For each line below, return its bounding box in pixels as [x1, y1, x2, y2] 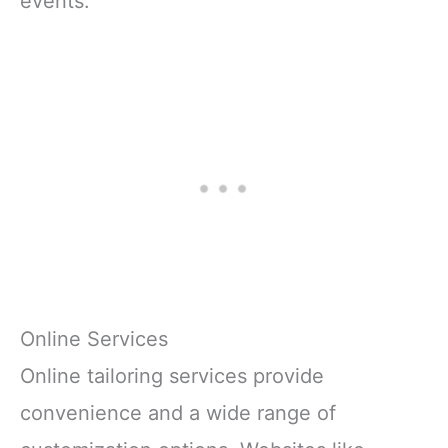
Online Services [20, 326, 168, 351]
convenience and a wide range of [20, 400, 336, 425]
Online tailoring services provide [20, 363, 324, 388]
